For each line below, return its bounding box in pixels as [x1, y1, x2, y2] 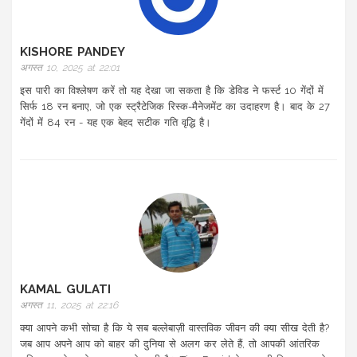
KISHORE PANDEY [20, 45, 125, 60]
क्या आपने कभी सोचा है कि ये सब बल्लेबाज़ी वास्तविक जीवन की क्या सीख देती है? [20, 322, 329, 335]
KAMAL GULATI [20, 282, 111, 297]
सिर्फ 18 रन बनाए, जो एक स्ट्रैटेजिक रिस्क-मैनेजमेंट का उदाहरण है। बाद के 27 [20, 100, 330, 113]
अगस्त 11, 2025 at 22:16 [20, 300, 118, 312]
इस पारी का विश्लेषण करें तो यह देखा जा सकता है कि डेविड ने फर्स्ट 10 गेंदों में [20, 84, 324, 97]
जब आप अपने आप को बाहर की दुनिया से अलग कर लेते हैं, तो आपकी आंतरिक [20, 338, 320, 351]
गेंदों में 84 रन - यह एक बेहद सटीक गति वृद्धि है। [20, 116, 211, 129]
